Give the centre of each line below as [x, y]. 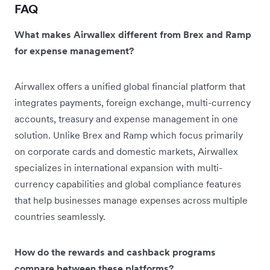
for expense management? [74, 51]
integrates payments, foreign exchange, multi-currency [133, 102]
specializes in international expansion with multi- [118, 168]
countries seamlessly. [60, 216]
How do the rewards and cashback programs [115, 252]
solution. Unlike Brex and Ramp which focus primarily [129, 135]
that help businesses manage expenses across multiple [131, 200]
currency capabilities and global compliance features [128, 184]
